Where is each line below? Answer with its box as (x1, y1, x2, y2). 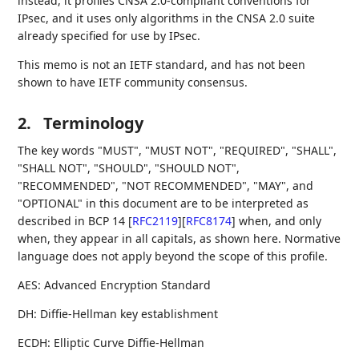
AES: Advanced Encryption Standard (18, 277, 212, 292)
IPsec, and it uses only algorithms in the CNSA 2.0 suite (18, 10, 316, 26)
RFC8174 (186, 213, 232, 228)
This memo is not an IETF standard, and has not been (18, 57, 306, 72)
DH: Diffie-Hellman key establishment (18, 306, 219, 321)
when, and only (236, 213, 322, 228)
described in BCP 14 (18, 213, 129, 228)
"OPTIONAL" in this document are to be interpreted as (18, 196, 309, 211)
